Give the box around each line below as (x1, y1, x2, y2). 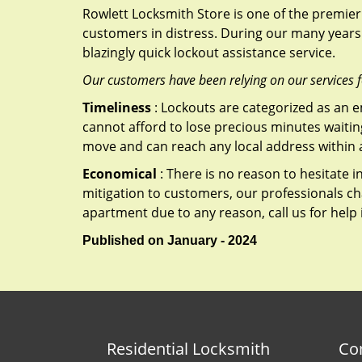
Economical (82, 165, 157, 183)
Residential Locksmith (107, 338, 271, 360)
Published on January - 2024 (82, 234, 257, 247)
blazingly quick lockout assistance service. (82, 44, 335, 61)
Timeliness (82, 99, 151, 116)
